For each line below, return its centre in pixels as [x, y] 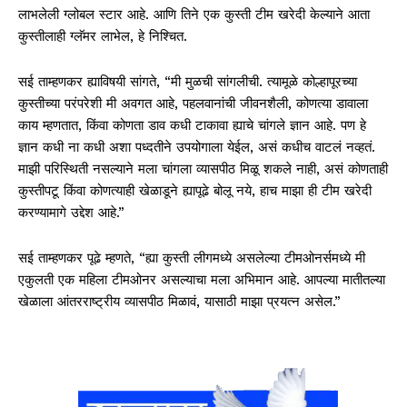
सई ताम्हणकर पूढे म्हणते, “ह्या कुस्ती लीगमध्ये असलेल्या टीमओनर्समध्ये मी [192, 258]
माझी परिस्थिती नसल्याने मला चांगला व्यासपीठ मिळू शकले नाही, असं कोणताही [203, 169]
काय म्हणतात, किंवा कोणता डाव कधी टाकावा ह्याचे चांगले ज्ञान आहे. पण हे [192, 125]
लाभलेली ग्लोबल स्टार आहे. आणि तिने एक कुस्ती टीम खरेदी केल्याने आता [194, 14]
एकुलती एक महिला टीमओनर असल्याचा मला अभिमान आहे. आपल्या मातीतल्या [202, 279]
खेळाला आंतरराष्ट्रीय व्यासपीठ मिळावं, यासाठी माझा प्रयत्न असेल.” [179, 301]
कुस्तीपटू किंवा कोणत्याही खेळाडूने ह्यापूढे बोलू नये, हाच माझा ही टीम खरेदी [195, 190]
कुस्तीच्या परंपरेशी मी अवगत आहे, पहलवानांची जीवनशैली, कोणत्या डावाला [193, 103]
